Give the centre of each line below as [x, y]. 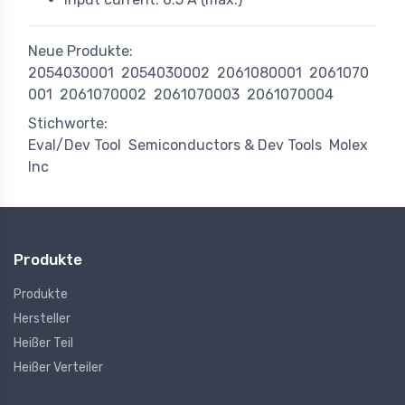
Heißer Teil [43, 344]
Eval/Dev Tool [75, 146]
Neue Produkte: [80, 52]
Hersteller [42, 319]
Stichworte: [68, 124]
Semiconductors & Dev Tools [225, 146]
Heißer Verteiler [58, 368]
